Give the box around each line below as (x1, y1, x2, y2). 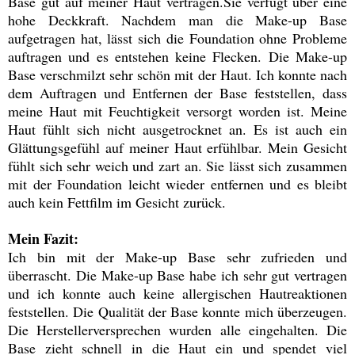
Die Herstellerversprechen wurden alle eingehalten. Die (8, 320, 347, 340)
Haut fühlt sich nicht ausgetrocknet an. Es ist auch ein (8, 120, 347, 139)
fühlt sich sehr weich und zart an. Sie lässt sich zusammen (8, 156, 347, 176)
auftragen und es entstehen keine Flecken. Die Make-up (8, 47, 347, 67)
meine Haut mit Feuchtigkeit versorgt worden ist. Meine (8, 101, 347, 121)
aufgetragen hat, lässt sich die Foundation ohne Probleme (8, 29, 347, 48)
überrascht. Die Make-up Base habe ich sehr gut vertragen (8, 265, 347, 285)
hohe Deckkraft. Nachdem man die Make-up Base (8, 10, 347, 30)
